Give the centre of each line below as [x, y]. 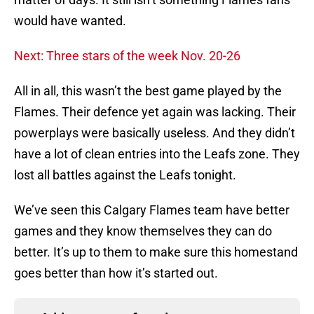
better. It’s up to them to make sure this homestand [156, 252]
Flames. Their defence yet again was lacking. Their [155, 112]
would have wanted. [70, 21]
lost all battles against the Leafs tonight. [125, 175]
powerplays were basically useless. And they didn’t [155, 133]
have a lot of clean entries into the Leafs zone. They [157, 154]
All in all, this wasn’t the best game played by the [148, 91]
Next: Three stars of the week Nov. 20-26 [127, 56]
